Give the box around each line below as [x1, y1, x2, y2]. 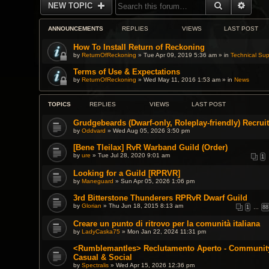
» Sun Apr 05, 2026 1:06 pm [113, 178, 195, 184]
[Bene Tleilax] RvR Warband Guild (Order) [73, 143, 228, 152]
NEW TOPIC [47, 1, 95, 10]
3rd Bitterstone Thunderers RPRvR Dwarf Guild [73, 193, 247, 202]
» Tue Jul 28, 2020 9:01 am [90, 152, 170, 159]
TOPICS [47, 101, 71, 107]
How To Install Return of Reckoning [73, 43, 205, 52]
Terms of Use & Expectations [73, 67, 180, 76]
